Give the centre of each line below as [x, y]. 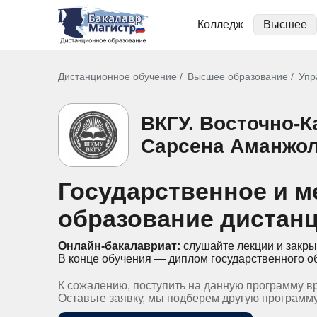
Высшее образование [238, 76]
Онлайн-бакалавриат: [119, 246]
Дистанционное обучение [117, 76]
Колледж [220, 24]
